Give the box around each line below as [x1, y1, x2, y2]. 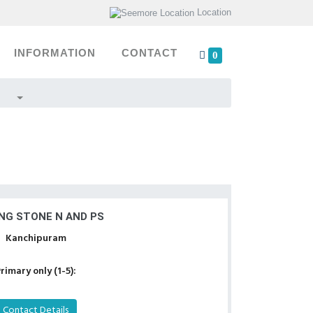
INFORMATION [14, 48, 96, 59]
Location [197, 7, 231, 17]
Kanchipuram [5, 231, 66, 247]
